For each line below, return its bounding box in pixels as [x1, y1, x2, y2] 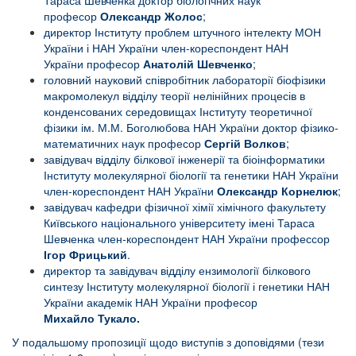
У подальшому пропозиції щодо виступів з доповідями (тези [12, 334, 324, 350]
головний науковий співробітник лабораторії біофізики [44, 72, 326, 88]
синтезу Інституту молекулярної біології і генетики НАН [44, 278, 330, 295]
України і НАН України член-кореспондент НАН [44, 40, 288, 56]
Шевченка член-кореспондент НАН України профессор [44, 230, 330, 247]
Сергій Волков [204, 135, 286, 152]
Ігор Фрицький [44, 246, 127, 263]
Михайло [44, 310, 98, 327]
